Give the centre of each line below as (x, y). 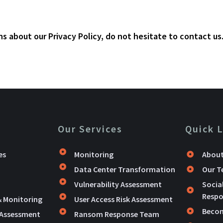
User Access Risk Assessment (124, 199)
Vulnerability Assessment (118, 184)
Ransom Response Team (117, 214)
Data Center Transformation (125, 169)
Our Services (90, 128)
